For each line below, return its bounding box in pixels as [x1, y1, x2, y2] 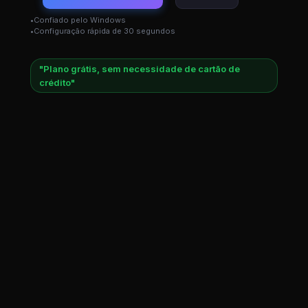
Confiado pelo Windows [34, 15, 126, 25]
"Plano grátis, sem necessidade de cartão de [39, 63, 240, 75]
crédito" [39, 77, 75, 89]
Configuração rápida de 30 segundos [34, 26, 175, 36]
